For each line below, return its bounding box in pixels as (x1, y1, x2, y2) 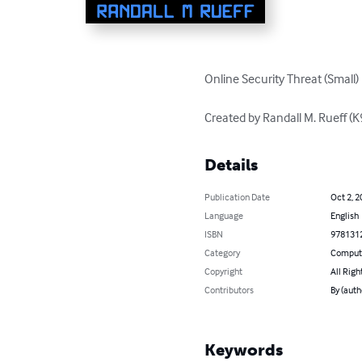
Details (204, 155, 259, 175)
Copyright (204, 265, 243, 278)
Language (204, 209, 244, 222)
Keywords (204, 340, 284, 360)
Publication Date (204, 191, 271, 204)
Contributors (204, 284, 255, 297)
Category (204, 246, 241, 259)
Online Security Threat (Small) (204, 70, 360, 87)
